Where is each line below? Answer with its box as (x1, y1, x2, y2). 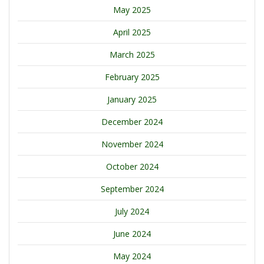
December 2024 (101, 116, 163, 128)
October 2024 (105, 161, 159, 173)
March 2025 (109, 49, 155, 61)
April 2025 (113, 27, 151, 38)
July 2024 (115, 206, 149, 217)
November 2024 (101, 138, 163, 150)
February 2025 (104, 71, 160, 83)
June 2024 (113, 228, 151, 240)
